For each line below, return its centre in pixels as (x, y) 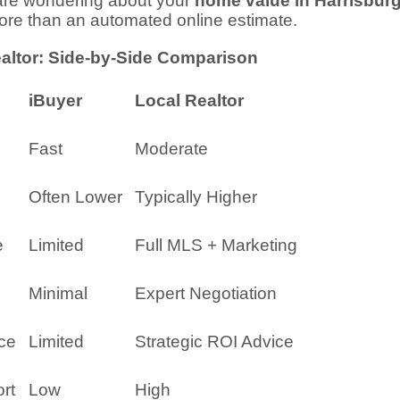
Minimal (58, 294)
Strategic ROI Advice (214, 342)
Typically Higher (196, 197)
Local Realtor (189, 101)
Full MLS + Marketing (216, 246)
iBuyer (55, 101)
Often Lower (75, 197)
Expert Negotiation (205, 294)
